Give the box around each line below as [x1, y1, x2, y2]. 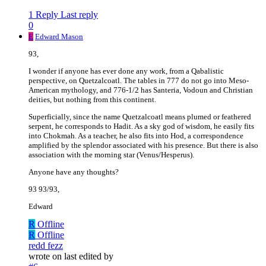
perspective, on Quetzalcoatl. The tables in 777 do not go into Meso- [28, 76, 249, 85]
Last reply [61, 9, 98, 20]
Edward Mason [35, 32, 83, 42]
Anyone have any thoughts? [28, 167, 119, 177]
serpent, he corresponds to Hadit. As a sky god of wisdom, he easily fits [28, 122, 254, 131]
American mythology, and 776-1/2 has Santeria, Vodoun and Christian [28, 85, 253, 95]
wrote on [28, 251, 64, 262]
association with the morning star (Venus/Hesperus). [28, 150, 194, 160]
